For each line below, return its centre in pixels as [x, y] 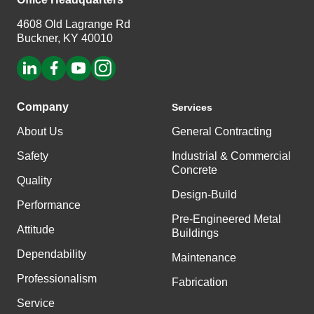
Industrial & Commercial [231, 156]
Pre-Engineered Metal [226, 219]
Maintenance [204, 257]
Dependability [52, 254]
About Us [40, 131]
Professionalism [57, 278]
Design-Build [204, 194]
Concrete [194, 170]
